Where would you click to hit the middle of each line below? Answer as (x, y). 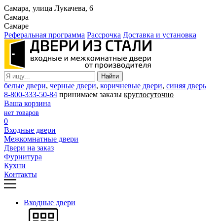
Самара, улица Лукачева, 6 (49, 8)
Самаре (16, 26)
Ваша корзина (27, 103)
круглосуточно (149, 94)
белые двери (25, 86)
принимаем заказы (92, 94)
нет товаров (21, 113)
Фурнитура (23, 157)
